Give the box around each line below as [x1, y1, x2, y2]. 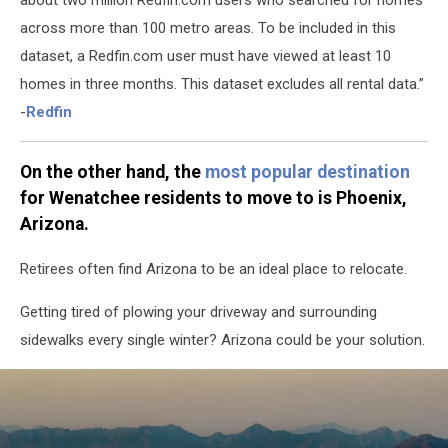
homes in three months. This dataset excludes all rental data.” [20, 74, 424, 93]
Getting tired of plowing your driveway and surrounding [20, 302, 377, 321]
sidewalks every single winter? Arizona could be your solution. [20, 330, 425, 349]
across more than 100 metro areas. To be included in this [20, 18, 396, 37]
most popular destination [205, 162, 410, 183]
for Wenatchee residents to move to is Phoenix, [20, 188, 407, 209]
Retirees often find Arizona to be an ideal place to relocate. [20, 259, 407, 278]
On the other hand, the [20, 162, 205, 183]
